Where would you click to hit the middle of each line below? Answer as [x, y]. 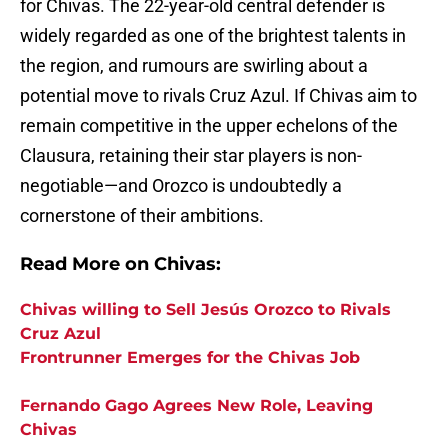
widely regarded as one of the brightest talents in [213, 36]
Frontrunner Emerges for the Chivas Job [190, 358]
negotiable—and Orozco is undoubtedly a [181, 186]
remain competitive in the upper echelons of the [209, 126]
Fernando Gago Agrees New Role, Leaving [196, 406]
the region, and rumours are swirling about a [194, 66]
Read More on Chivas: [120, 264]
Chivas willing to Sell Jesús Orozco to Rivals [205, 310]
